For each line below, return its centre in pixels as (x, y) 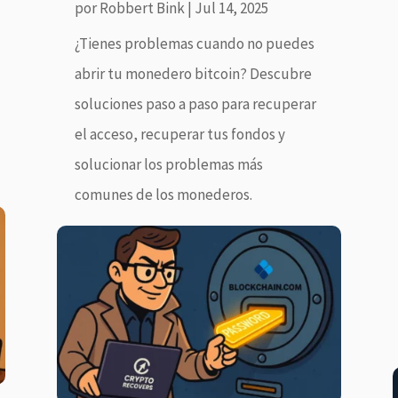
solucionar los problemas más (168, 165)
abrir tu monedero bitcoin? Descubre (193, 74)
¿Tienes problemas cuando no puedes (194, 44)
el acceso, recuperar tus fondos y (179, 135)
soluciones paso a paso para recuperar (195, 104)
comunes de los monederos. (163, 195)
